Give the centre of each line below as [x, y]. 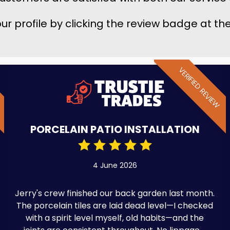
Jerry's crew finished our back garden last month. [115, 193]
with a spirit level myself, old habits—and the [115, 218]
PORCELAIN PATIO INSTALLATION [115, 129]
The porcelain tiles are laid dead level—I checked [115, 205]
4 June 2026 [115, 165]
